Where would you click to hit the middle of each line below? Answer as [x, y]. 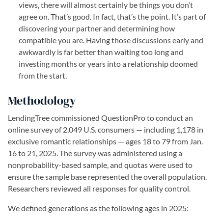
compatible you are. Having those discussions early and [111, 40]
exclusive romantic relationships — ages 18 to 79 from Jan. [105, 141]
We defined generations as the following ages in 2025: [98, 208]
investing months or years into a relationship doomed [108, 64]
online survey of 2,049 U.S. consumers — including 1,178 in [106, 130]
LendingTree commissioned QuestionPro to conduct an [100, 118]
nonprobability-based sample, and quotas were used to [100, 165]
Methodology [42, 101]
